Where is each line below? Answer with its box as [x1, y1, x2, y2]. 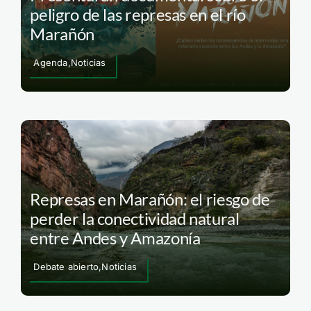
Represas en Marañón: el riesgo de [30, 188, 270, 209]
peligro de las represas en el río [30, 4, 246, 25]
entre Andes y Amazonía [30, 227, 201, 248]
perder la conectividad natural [30, 208, 239, 228]
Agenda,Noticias [33, 57, 106, 69]
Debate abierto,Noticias [33, 260, 137, 272]
